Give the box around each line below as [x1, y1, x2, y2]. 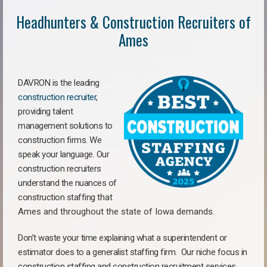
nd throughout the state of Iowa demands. [48, 206, 215, 217]
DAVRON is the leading [18, 77, 100, 88]
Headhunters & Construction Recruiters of [16, 11, 251, 33]
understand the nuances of [18, 178, 117, 188]
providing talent [18, 106, 73, 117]
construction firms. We [18, 135, 101, 145]
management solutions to [18, 120, 113, 131]
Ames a [18, 206, 48, 217]
